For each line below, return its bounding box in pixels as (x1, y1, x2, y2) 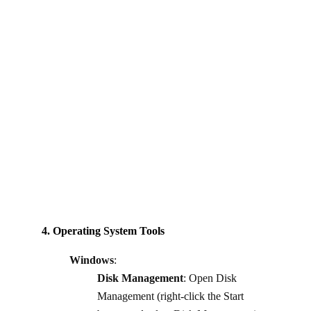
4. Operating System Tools (42, 224, 165, 237)
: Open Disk (183, 271, 237, 284)
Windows (69, 253, 114, 266)
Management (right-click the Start (97, 289, 244, 302)
